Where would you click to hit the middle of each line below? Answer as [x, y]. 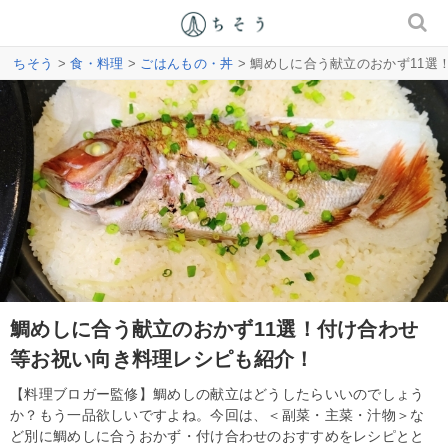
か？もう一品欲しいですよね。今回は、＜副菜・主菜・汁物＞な [217, 414]
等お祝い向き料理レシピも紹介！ [162, 358]
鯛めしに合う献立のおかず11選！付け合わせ [214, 328]
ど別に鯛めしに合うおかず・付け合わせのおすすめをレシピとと [217, 435]
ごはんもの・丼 [187, 63]
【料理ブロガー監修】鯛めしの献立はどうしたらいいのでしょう [217, 393]
